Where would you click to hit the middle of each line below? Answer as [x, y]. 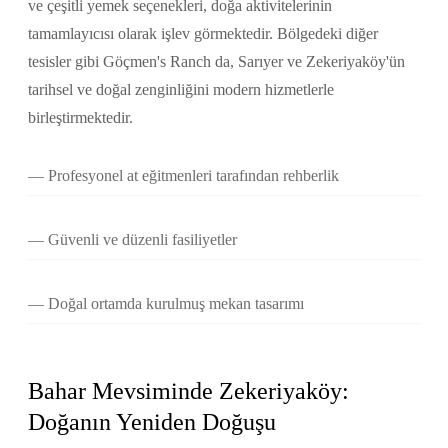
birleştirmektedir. [80, 117]
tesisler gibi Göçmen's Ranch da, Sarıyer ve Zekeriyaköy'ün [216, 61]
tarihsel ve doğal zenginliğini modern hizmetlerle [181, 89]
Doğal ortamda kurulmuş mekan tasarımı [176, 303]
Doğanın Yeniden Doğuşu [152, 422]
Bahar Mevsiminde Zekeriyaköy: [188, 391]
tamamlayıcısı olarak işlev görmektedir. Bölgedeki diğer [203, 33]
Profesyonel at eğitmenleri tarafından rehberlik [193, 175]
